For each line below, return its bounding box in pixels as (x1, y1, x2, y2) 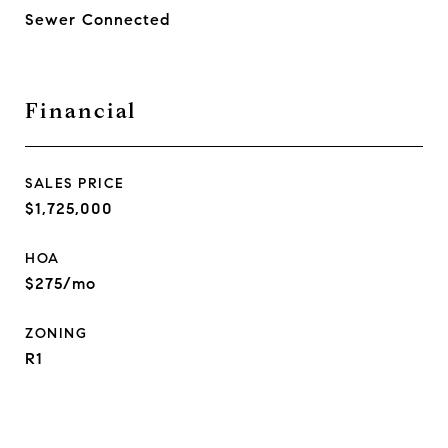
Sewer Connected (25, 10, 170, 29)
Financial (25, 98, 137, 124)
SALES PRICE (25, 175, 125, 192)
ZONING (25, 325, 87, 342)
